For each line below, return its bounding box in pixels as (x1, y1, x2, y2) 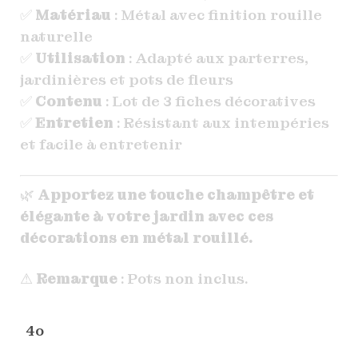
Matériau (34, 5, 111, 24)
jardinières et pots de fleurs (19, 70, 233, 89)
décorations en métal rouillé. (19, 228, 253, 247)
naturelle (19, 26, 93, 46)
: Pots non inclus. (117, 269, 248, 288)
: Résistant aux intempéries (113, 113, 329, 132)
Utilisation (34, 48, 125, 67)
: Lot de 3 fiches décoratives (101, 91, 316, 110)
